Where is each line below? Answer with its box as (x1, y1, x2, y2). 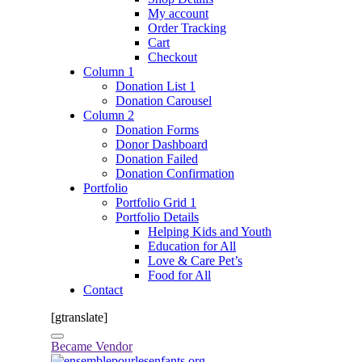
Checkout (148, 50, 197, 64)
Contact (83, 283, 123, 297)
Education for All (148, 239, 236, 253)
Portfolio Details (116, 210, 199, 224)
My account (148, 6, 208, 20)
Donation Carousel (116, 94, 212, 107)
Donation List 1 (116, 79, 196, 93)
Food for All (148, 268, 211, 282)
